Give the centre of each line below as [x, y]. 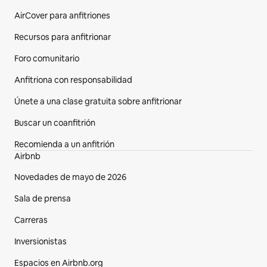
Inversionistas [41, 241]
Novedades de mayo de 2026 [70, 177]
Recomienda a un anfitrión [64, 144]
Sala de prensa [43, 198]
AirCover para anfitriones [62, 15]
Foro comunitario [47, 58]
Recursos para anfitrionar [63, 37]
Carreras [31, 220]
